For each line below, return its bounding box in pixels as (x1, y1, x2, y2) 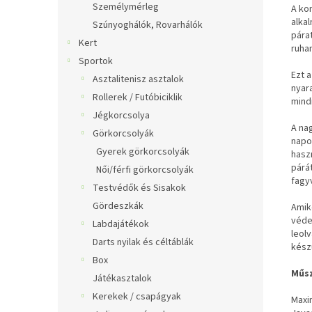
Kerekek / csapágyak (93, 290, 181, 304)
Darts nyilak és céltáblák (93, 235, 194, 249)
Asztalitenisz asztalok (93, 72, 184, 86)
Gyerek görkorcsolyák (96, 145, 189, 159)
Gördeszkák (93, 199, 143, 213)
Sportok (79, 54, 113, 68)
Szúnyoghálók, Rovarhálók (93, 18, 203, 32)
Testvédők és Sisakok (93, 181, 186, 195)
